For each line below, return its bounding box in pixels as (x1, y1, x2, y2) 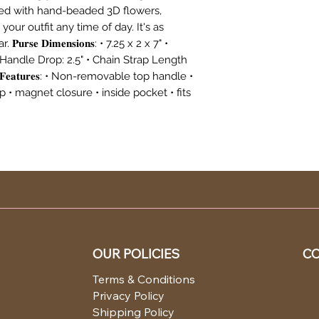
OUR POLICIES (92, 245, 179, 262)
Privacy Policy (92, 288, 164, 303)
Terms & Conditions (92, 271, 195, 286)
